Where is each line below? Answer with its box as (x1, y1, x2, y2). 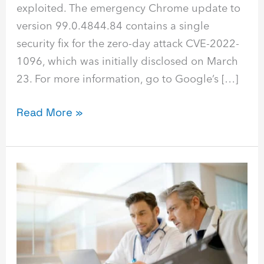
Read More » (16, 105, 83, 120)
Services (16, 199, 61, 213)
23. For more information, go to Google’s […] (16, 71, 239, 85)
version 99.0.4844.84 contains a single (16, 18, 210, 32)
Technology (16, 181, 77, 196)
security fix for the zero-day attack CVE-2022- (16, 36, 240, 50)
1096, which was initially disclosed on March (16, 54, 239, 68)
